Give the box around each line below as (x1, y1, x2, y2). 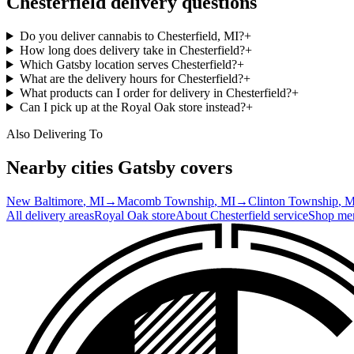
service (270, 208, 308, 222)
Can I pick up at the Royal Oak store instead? (19, 100, 246, 114)
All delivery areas (6, 208, 94, 222)
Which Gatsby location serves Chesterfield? (19, 57, 237, 71)
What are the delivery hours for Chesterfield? (19, 71, 243, 85)
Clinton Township (248, 194, 338, 208)
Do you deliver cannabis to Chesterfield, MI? (19, 28, 244, 43)
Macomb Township (117, 194, 214, 208)
